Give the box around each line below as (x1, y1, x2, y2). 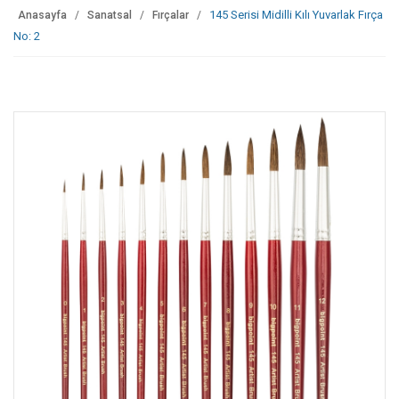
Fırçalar (152, 9, 189, 21)
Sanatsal (87, 9, 132, 21)
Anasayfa (18, 9, 67, 21)
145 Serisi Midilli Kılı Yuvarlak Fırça (209, 8, 383, 21)
